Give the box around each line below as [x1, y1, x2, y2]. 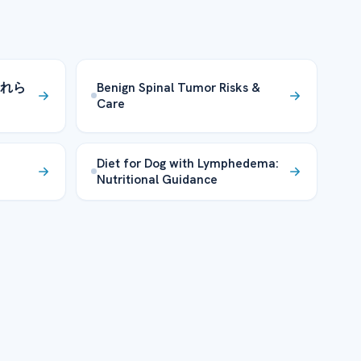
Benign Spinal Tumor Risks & [97, 78, 261, 96]
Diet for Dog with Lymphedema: [97, 154, 280, 172]
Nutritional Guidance [97, 170, 218, 188]
